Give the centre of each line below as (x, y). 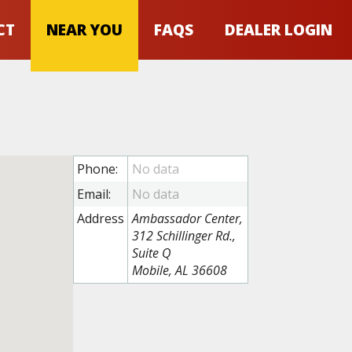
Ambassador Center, (187, 219)
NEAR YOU (84, 29)
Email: (94, 194)
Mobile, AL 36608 (179, 271)
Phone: (98, 169)
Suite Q (151, 253)
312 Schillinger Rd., (183, 236)
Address (101, 219)
